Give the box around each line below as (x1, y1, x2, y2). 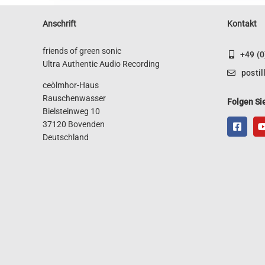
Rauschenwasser (42, 93, 106, 103)
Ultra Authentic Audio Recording (42, 59, 160, 69)
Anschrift (42, 18, 76, 28)
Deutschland (42, 132, 89, 142)
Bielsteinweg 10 (42, 106, 100, 116)
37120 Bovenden (42, 119, 105, 129)
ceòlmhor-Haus (42, 80, 99, 90)
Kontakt (227, 18, 257, 28)
